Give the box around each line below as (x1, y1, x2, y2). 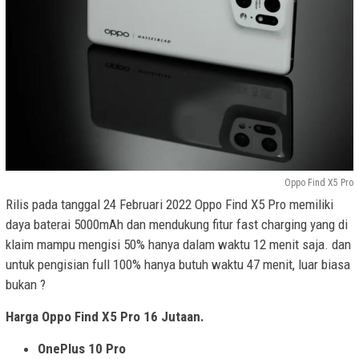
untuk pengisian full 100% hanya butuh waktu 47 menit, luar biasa (6, 256, 350, 272)
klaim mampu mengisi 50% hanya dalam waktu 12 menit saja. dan (6, 236, 351, 252)
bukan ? (6, 276, 46, 292)
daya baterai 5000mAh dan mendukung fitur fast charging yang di (6, 216, 348, 232)
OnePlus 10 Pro (38, 340, 126, 357)
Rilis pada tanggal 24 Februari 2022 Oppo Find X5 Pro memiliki (6, 196, 333, 212)
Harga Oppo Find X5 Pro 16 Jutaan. (6, 308, 204, 325)
